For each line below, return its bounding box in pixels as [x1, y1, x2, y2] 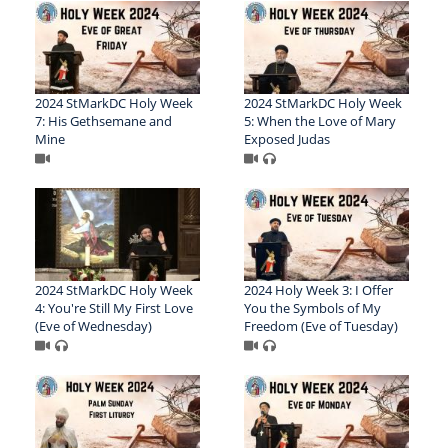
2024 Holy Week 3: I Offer [243, 281, 393, 300]
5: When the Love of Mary [243, 112, 396, 131]
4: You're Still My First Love [35, 299, 193, 318]
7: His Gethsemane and [35, 112, 172, 131]
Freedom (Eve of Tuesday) [243, 317, 398, 336]
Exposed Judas [243, 130, 330, 149]
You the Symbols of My [243, 299, 381, 318]
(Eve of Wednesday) [35, 317, 152, 336]
